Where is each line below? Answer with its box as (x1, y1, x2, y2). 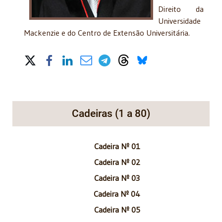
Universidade (158, 15, 201, 26)
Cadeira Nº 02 (94, 157, 140, 167)
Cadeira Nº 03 (94, 172, 140, 183)
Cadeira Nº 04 (94, 188, 140, 199)
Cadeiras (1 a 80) (72, 107, 150, 119)
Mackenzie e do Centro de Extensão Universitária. (24, 27, 190, 38)
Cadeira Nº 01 (94, 141, 140, 151)
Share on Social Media (24, 52, 159, 67)
